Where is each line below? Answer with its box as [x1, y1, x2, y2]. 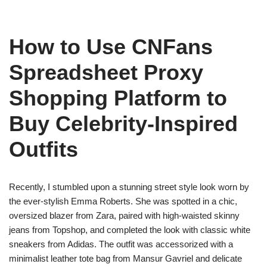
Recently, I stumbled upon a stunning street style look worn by [9, 182, 249, 192]
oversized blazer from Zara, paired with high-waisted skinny [9, 210, 240, 221]
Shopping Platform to [9, 86, 227, 110]
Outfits [9, 137, 78, 162]
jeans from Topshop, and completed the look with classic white [9, 225, 250, 235]
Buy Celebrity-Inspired [9, 111, 238, 136]
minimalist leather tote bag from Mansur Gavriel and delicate [9, 253, 242, 263]
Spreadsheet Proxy [9, 60, 203, 85]
